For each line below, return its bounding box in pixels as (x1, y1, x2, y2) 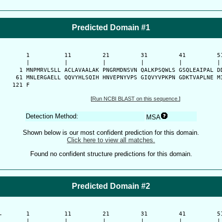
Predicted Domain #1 (72, 23, 150, 32)
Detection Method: (26, 112, 78, 120)
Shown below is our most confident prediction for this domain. (23, 128, 199, 136)
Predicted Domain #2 (72, 181, 150, 190)
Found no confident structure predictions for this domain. (30, 150, 192, 158)
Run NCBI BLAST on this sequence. (92, 96, 179, 102)
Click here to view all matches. (67, 136, 155, 144)
